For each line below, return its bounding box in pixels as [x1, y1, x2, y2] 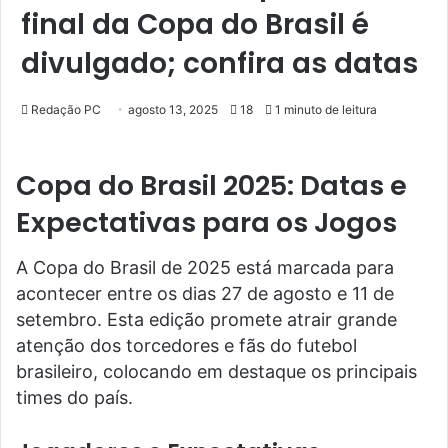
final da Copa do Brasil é [21, 5, 369, 44]
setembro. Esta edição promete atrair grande [16, 308, 397, 330]
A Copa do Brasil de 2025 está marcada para [16, 256, 394, 278]
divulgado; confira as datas [21, 44, 418, 83]
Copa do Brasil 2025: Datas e [16, 167, 407, 204]
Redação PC [31, 102, 101, 117]
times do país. [16, 386, 133, 408]
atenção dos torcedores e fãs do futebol [16, 334, 357, 356]
